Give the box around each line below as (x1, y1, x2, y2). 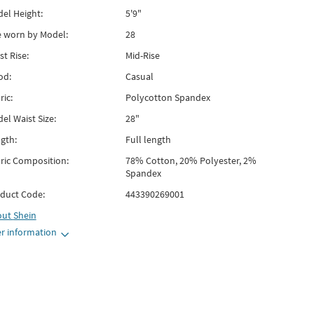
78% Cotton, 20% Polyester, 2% (125, 154, 257, 167)
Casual (125, 70, 153, 83)
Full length (125, 133, 171, 146)
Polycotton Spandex (125, 91, 210, 104)
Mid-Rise (125, 49, 160, 62)
